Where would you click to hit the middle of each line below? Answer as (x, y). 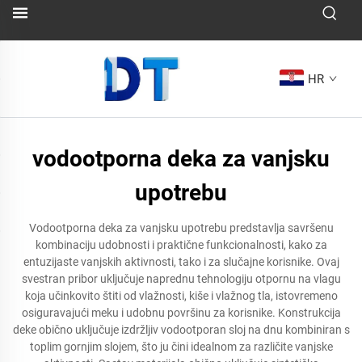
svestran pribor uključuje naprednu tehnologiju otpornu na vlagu (181, 279)
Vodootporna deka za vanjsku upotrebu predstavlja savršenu (181, 228)
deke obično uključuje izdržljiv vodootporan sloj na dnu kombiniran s (181, 330)
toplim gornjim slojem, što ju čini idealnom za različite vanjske (181, 347)
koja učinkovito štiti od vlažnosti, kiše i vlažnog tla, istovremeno (181, 296)
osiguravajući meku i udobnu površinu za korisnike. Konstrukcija (181, 313)
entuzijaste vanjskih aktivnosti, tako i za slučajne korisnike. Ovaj (181, 262)
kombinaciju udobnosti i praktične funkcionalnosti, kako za (181, 245)
